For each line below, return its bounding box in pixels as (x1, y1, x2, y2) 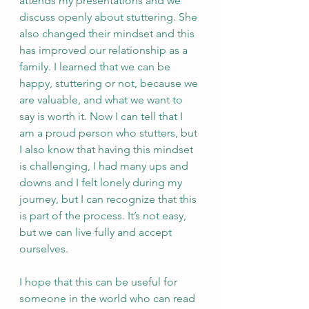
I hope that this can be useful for (19, 275, 180, 288)
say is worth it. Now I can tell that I (19, 109, 186, 123)
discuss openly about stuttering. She (19, 10, 200, 23)
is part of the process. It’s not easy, (19, 208, 189, 222)
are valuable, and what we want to (19, 92, 186, 106)
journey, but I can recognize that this (19, 192, 199, 206)
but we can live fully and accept (19, 225, 175, 239)
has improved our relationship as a (19, 43, 190, 57)
